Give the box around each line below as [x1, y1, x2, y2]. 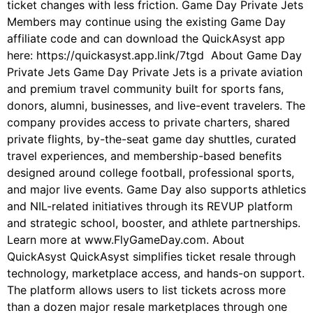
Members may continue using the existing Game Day [7, 15, 286, 29]
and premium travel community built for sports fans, [7, 82, 284, 96]
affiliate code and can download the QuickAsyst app [7, 31, 285, 46]
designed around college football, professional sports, [7, 166, 294, 180]
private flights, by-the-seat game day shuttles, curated [7, 132, 296, 147]
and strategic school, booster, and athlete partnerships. [7, 216, 300, 231]
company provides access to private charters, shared [7, 115, 290, 130]
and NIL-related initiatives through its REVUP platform [7, 199, 293, 214]
